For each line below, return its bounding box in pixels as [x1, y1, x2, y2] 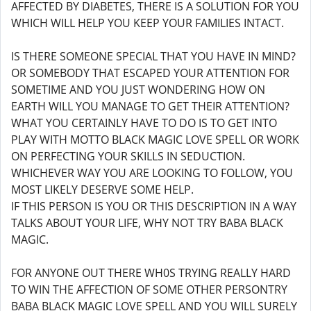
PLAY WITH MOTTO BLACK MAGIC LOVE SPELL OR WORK [11, 132, 299, 147]
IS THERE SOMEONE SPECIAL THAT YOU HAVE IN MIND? [11, 49, 296, 64]
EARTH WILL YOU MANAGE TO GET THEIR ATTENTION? [11, 99, 289, 114]
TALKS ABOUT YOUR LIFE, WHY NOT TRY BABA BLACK [11, 215, 283, 230]
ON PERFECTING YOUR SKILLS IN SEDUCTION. [11, 149, 245, 164]
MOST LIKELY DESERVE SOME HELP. [11, 182, 194, 197]
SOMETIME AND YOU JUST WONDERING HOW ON [11, 82, 265, 97]
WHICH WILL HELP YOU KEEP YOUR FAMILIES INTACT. [11, 15, 284, 31]
